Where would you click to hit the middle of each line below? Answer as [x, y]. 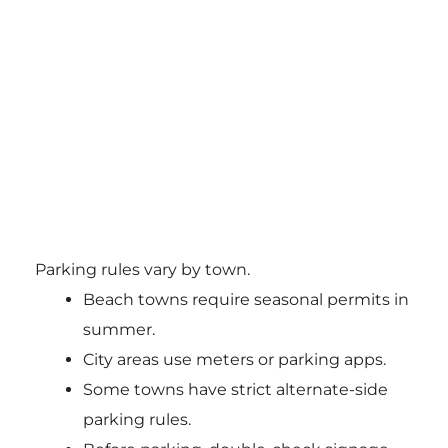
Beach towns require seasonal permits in [245, 299]
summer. [118, 329]
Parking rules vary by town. [142, 269]
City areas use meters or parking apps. [234, 359]
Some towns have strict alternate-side [235, 389]
